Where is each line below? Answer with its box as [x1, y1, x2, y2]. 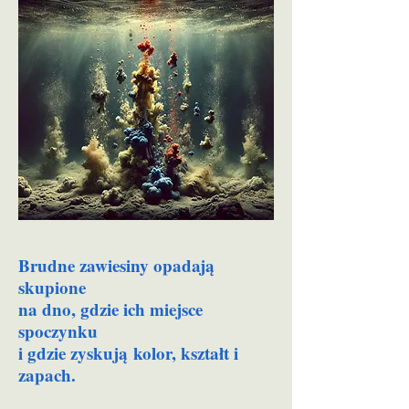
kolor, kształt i [128, 341, 238, 365]
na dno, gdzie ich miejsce [18, 297, 203, 321]
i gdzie [18, 341, 70, 365]
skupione [18, 275, 91, 299]
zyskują [70, 341, 128, 365]
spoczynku [18, 319, 98, 343]
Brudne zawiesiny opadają [18, 253, 215, 278]
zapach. [18, 362, 76, 387]
